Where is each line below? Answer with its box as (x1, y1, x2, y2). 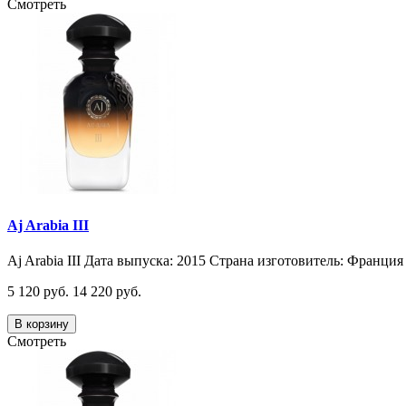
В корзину (14, 316, 69, 331)
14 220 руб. (72, 283, 141, 299)
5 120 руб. (7, 283, 69, 299)
